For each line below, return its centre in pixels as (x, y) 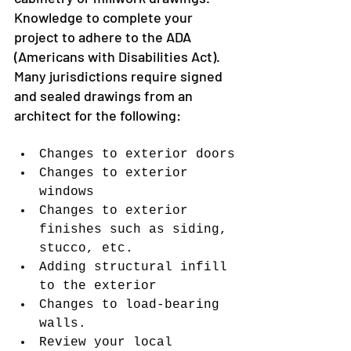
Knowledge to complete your (105, 18)
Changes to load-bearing (133, 305)
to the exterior (98, 286)
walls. (63, 324)
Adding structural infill (137, 268)
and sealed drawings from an (105, 96)
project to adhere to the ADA (104, 37)
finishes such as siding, (137, 230)
